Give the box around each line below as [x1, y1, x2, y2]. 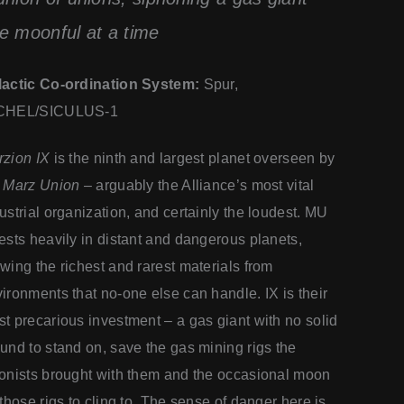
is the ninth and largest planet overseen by [50, 151, 335, 167]
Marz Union [3, 178, 84, 194]
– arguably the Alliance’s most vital [83, 178, 315, 194]
